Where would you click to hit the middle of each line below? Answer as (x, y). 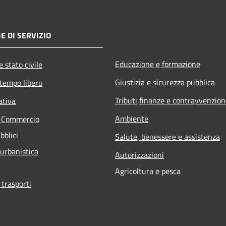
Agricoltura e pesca (148, 171)
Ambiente (132, 118)
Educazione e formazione (158, 64)
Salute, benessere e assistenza (167, 136)
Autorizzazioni (139, 155)
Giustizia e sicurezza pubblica (165, 82)
